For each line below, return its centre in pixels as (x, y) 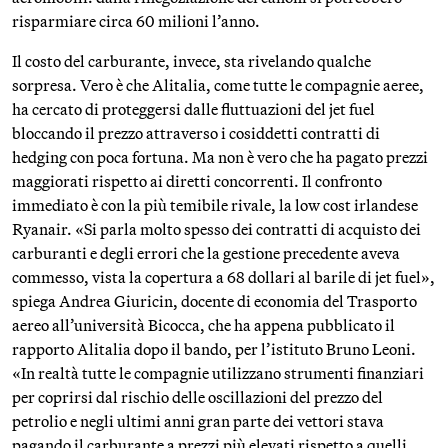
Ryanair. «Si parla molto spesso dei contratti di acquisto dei (216, 229)
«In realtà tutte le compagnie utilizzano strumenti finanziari (218, 373)
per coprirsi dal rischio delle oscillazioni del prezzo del (197, 397)
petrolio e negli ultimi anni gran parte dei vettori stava (198, 421)
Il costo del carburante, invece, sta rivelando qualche (191, 61)
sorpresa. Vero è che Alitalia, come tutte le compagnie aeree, (218, 85)
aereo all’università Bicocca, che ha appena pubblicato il (203, 325)
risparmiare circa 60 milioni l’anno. (136, 21)
